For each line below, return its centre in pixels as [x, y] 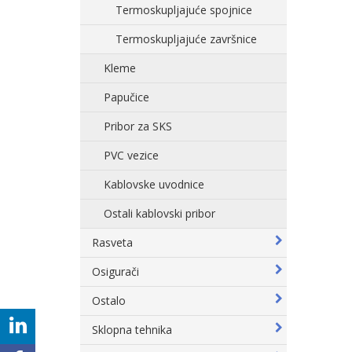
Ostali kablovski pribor [159, 213]
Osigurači [115, 271]
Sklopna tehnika [132, 330]
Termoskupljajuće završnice [186, 39]
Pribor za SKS [138, 126]
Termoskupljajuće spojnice [184, 10]
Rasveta [112, 242]
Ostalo [109, 301]
